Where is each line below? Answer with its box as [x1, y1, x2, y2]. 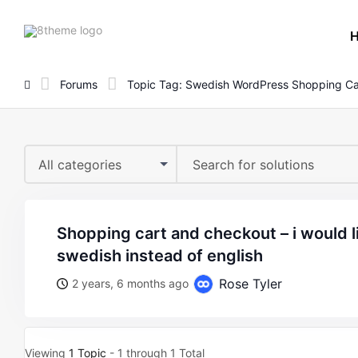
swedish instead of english [57, 246, 263, 265]
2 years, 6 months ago [72, 276, 189, 290]
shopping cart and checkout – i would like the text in [57, 224, 67, 243]
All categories [38, 157, 121, 173]
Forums [60, 77, 97, 91]
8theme [101, 22, 141, 36]
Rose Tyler [215, 276, 282, 292]
